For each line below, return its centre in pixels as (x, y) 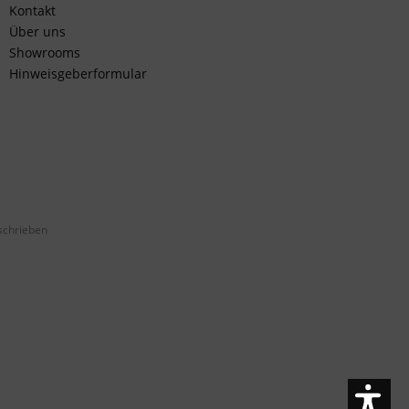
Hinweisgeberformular (78, 73)
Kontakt (32, 10)
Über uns (37, 31)
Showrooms (45, 52)
